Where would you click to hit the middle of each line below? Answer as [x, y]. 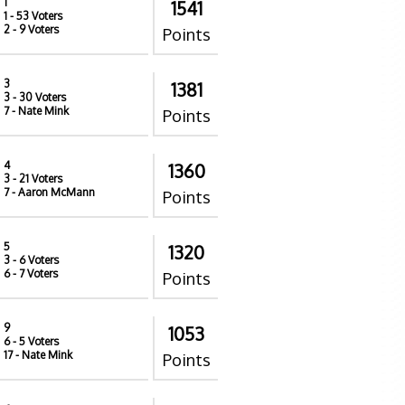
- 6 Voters [34, 260]
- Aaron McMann [52, 192]
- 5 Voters [34, 341]
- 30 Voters [38, 97]
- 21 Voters [36, 179]
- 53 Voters [35, 16]
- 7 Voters [34, 273]
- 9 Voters [34, 29]
